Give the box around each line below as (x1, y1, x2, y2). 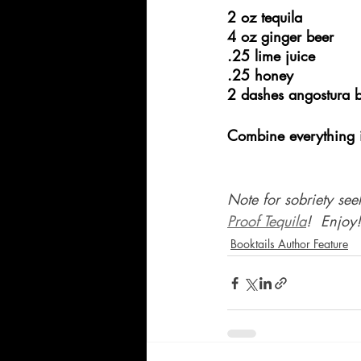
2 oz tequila (227, 7, 302, 27)
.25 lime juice (227, 46, 315, 66)
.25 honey (227, 65, 293, 85)
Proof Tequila (227, 211, 306, 231)
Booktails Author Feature (230, 236, 348, 252)
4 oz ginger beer (227, 27, 334, 47)
